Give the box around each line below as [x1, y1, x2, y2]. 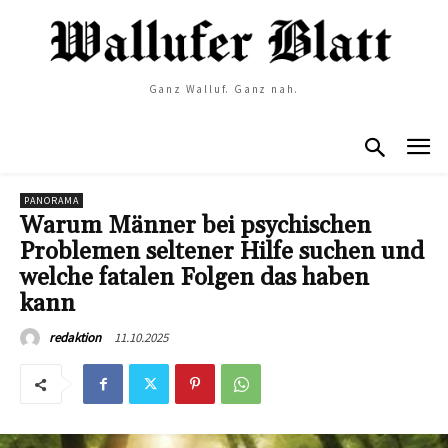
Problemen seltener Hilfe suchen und [20, 237, 424, 268]
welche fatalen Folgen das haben [20, 263, 369, 294]
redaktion [49, 329, 101, 347]
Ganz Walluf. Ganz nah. [148, 81, 300, 96]
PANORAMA [24, 194, 79, 208]
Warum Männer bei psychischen [20, 211, 371, 242]
